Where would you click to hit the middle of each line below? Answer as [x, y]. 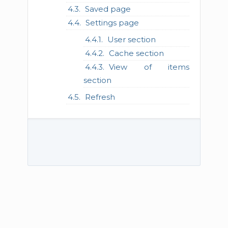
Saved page [108, 9]
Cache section [137, 53]
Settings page [112, 23]
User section [132, 39]
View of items [149, 67]
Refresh [100, 97]
